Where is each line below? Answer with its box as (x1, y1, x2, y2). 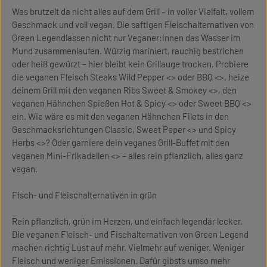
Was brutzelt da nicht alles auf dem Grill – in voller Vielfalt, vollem (12, 6, 254, 17)
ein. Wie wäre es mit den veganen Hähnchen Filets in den (12, 111, 229, 122)
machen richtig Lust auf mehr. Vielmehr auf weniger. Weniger (12, 242, 244, 253)
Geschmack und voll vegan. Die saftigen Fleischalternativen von (12, 19, 254, 30)
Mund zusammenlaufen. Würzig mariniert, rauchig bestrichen (12, 45, 244, 56)
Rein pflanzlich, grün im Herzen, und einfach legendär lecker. (12, 216, 243, 226)
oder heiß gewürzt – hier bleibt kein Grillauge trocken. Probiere (12, 58, 249, 69)
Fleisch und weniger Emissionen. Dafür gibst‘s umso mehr (12, 255, 230, 266)
